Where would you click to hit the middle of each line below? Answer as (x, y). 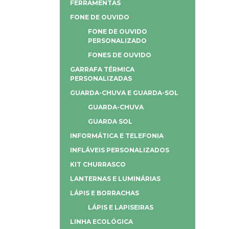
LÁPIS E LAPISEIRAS (121, 207)
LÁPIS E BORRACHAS (105, 193)
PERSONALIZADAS (101, 78)
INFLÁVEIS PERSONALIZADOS (120, 150)
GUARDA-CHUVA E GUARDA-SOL (124, 93)
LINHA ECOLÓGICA (101, 222)
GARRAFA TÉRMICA (102, 69)
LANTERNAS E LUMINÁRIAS (115, 179)
